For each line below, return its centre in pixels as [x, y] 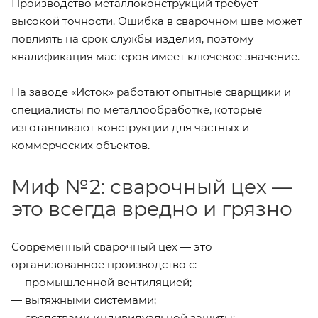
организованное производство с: [104, 265]
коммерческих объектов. [81, 146]
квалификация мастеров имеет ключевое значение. [155, 57]
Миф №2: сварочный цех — [152, 187]
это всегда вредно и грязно [152, 209]
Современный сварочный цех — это [112, 247]
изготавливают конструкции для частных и [130, 128]
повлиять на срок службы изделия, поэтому [132, 39]
